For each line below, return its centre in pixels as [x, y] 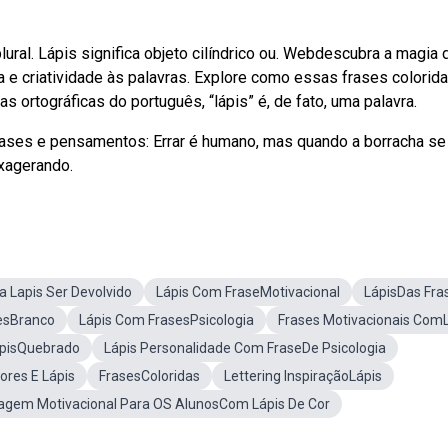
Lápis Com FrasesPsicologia [166, 320]
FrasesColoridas [149, 376]
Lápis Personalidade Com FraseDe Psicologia [245, 348]
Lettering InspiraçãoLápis [303, 376]
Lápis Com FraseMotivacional [248, 292]
